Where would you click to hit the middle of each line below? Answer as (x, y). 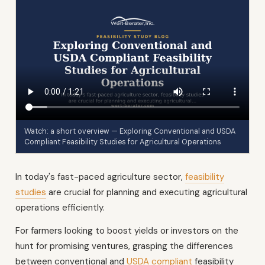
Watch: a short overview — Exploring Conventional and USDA (130, 131)
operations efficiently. (60, 207)
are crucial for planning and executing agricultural (147, 192)
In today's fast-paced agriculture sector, (100, 177)
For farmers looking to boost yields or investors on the (127, 230)
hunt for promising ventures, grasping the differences (124, 246)
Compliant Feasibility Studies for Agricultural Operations (123, 142)
